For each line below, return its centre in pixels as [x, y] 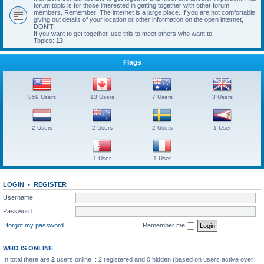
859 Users [42, 97]
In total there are [27, 259]
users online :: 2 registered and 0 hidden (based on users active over [154, 259]
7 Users [162, 97]
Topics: [45, 41]
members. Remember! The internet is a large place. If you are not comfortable [144, 12]
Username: [19, 197]
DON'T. [44, 27]
